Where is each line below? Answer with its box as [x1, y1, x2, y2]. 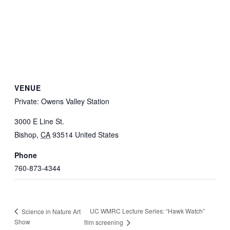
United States [75, 129, 119, 140]
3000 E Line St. [14, 116, 64, 126]
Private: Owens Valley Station [14, 95, 109, 106]
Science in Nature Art [20, 206, 81, 216]
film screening [84, 217, 125, 226]
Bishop [14, 129, 36, 140]
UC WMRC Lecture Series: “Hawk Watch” [89, 206, 205, 216]
